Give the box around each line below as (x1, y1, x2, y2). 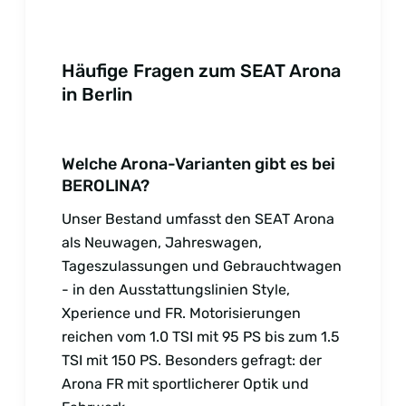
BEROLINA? (62, 175, 150, 196)
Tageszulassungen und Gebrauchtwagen (62, 256, 342, 275)
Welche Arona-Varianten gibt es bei (62, 153, 335, 174)
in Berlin (62, 82, 132, 105)
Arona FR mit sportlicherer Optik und (62, 374, 309, 392)
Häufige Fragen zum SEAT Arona (62, 59, 341, 82)
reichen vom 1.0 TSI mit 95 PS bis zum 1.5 (62, 327, 340, 345)
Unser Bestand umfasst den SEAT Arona (62, 209, 334, 227)
